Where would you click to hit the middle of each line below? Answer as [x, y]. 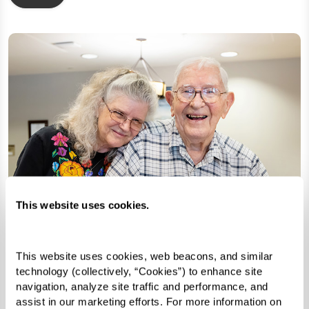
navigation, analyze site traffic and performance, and [142, 286]
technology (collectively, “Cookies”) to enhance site [139, 271]
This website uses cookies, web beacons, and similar [144, 256]
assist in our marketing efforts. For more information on [149, 301]
